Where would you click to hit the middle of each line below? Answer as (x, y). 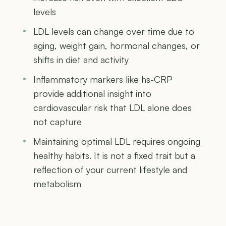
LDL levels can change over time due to (114, 31)
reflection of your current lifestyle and (110, 169)
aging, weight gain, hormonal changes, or (117, 45)
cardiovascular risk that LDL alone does (112, 107)
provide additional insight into (92, 93)
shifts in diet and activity (81, 59)
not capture (58, 121)
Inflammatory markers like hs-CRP (103, 79)
